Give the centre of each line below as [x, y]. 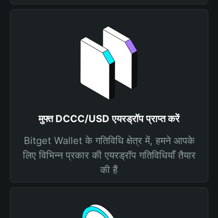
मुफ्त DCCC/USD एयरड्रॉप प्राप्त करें [109, 119]
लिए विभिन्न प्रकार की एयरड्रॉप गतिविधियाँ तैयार [109, 155]
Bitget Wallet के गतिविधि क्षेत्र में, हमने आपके [109, 141]
